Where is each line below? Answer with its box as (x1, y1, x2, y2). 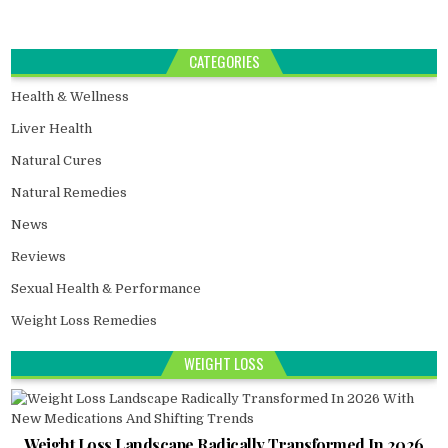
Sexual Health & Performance (11, 281, 202, 296)
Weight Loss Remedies (11, 313, 158, 328)
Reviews (11, 249, 67, 264)
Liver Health (11, 121, 93, 136)
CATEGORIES (188, 50, 260, 72)
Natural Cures (11, 153, 103, 168)
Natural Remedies (11, 185, 128, 200)
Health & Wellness (11, 89, 130, 104)
